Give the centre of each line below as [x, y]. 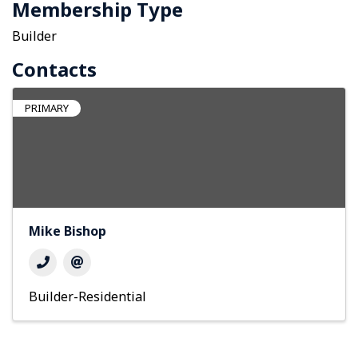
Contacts [54, 70]
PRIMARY [47, 108]
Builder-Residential [88, 297]
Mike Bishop [68, 231]
